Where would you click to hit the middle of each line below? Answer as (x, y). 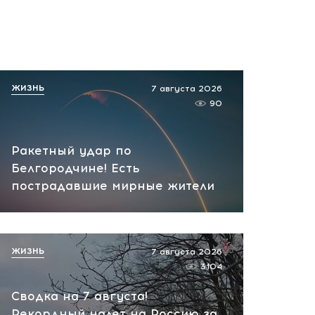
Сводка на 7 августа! (79, 296)
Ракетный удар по (71, 150)
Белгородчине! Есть (76, 168)
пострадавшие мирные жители (113, 186)
